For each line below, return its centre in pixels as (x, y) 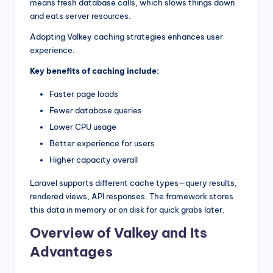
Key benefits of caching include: (94, 71)
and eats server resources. (80, 16)
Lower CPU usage (83, 127)
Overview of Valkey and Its (119, 233)
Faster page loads (84, 94)
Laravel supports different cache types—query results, (133, 183)
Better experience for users (102, 144)
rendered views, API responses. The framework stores (132, 197)
